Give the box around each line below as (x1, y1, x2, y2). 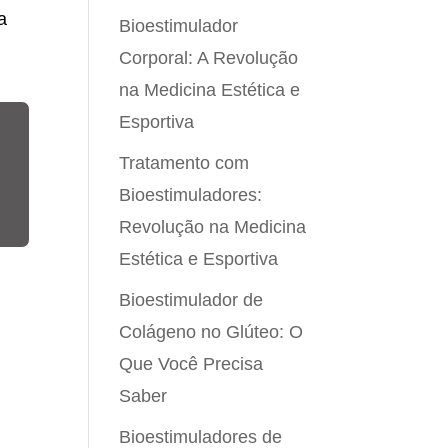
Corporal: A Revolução (119, 48, 299, 68)
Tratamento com (119, 153, 250, 173)
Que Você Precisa (119, 354, 264, 374)
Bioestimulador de (119, 290, 264, 310)
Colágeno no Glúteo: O (119, 322, 304, 342)
